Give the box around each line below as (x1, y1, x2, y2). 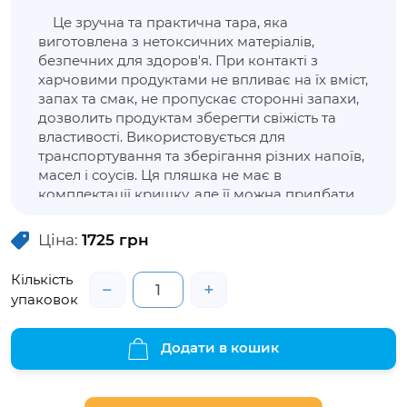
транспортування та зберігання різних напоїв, (38, 147, 364, 165)
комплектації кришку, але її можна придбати (38, 185, 354, 203)
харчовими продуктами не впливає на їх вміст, (38, 71, 368, 89)
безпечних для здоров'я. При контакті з (38, 52, 318, 70)
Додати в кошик (157, 339, 279, 357)
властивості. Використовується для (38, 128, 285, 146)
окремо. (38, 204, 95, 223)
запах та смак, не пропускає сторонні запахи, (38, 90, 359, 108)
